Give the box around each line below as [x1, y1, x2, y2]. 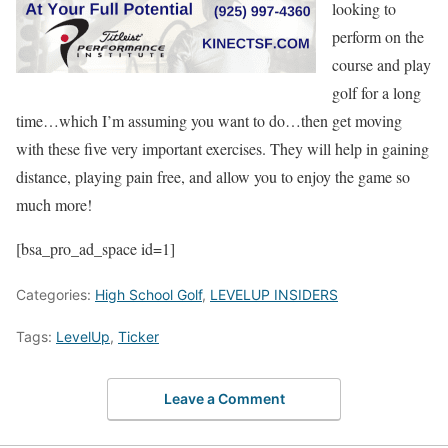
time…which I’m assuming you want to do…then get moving [16, 109, 402, 131]
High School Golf [95, 285, 202, 303]
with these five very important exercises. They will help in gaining [16, 137, 429, 159]
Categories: [16, 285, 95, 303]
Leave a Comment [163, 390, 285, 408]
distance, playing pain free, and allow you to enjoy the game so [16, 165, 410, 187]
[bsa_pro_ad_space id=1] [16, 237, 175, 259]
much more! [16, 193, 92, 215]
